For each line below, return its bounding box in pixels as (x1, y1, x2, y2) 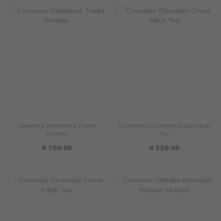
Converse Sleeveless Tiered (18, 122, 96, 130)
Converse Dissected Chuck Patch (118, 122, 210, 130)
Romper (46, 130, 68, 138)
